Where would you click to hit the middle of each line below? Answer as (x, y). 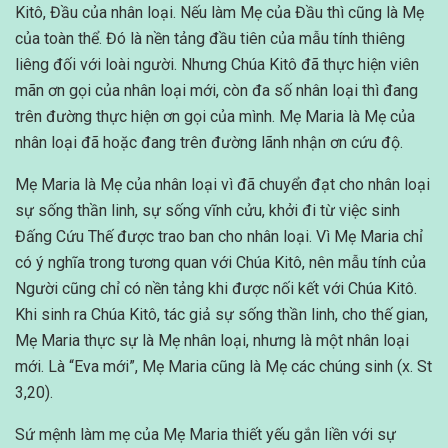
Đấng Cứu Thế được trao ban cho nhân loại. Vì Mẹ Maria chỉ (219, 237)
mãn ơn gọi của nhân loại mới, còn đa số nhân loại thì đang (216, 91)
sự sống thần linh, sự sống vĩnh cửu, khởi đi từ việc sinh (207, 211)
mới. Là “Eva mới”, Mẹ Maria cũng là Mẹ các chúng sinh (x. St (223, 367)
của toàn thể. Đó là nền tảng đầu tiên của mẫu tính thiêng (210, 39)
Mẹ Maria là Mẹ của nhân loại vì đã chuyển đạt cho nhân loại (222, 185)
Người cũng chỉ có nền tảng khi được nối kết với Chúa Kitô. (216, 289)
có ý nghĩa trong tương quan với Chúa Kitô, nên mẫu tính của (220, 263)
